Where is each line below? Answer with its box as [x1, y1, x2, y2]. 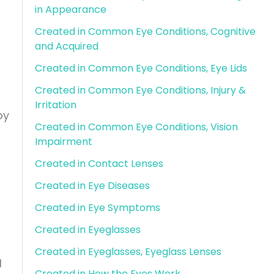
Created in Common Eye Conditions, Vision [34, 119, 238, 134]
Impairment [34, 134, 92, 149]
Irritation [34, 97, 76, 112]
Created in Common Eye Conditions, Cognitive [34, 24, 256, 39]
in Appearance [34, 2, 106, 17]
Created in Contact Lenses [34, 156, 163, 171]
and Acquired [34, 39, 98, 53]
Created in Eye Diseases [34, 178, 150, 193]
